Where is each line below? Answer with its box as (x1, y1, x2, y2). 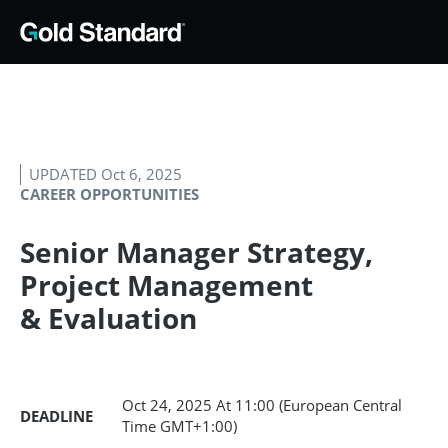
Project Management (20, 266, 313, 304)
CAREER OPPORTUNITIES (20, 184, 199, 204)
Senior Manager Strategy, (20, 233, 373, 271)
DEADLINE (20, 405, 93, 426)
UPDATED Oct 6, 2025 (29, 164, 182, 184)
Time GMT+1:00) (122, 416, 237, 436)
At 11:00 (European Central (216, 395, 402, 415)
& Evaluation (20, 299, 204, 337)
